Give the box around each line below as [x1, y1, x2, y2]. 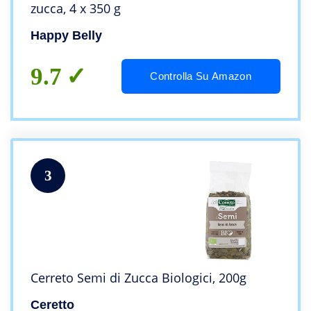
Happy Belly [31, 28, 102, 43]
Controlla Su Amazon [150, 70, 252, 83]
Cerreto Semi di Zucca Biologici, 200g [31, 269, 246, 287]
